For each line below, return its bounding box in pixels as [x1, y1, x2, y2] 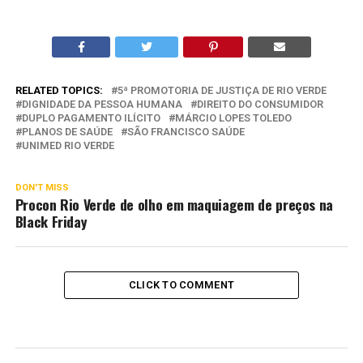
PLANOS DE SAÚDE [21, 125, 113, 138]
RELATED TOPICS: [15, 83, 103, 96]
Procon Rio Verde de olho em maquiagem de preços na [15, 193, 334, 215]
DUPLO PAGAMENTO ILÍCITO [21, 111, 160, 124]
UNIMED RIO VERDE [21, 139, 114, 152]
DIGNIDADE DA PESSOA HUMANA [21, 97, 182, 110]
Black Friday [15, 210, 88, 232]
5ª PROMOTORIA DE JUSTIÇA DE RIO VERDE [117, 83, 327, 96]
